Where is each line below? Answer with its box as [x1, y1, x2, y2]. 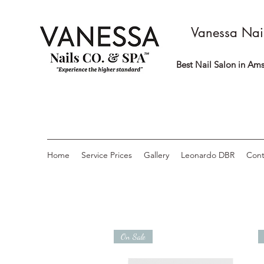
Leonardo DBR [181, 149, 235, 160]
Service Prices [81, 149, 132, 160]
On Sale [121, 231, 146, 242]
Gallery [144, 149, 169, 160]
